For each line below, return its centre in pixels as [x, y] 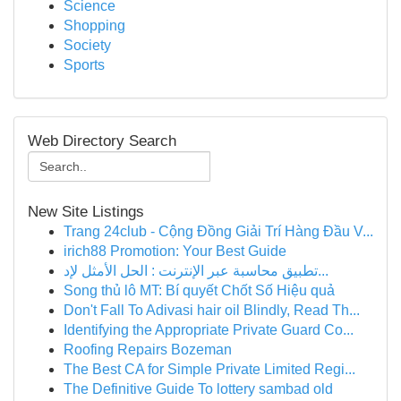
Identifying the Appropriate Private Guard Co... [209, 330]
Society [87, 45]
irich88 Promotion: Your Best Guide [175, 251]
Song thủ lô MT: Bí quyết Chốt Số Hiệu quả [199, 290]
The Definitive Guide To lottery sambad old [198, 389]
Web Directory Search [102, 141]
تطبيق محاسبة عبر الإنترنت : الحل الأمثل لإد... [323, 271]
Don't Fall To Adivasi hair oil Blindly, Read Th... [212, 310]
